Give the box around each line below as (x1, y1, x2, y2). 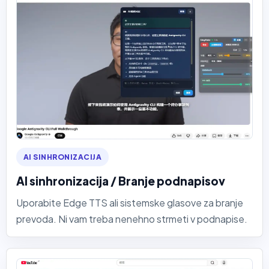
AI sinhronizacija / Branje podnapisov (16, 174, 225, 189)
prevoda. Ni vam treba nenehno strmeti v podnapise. (16, 213, 247, 226)
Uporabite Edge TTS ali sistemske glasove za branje (16, 196, 243, 210)
